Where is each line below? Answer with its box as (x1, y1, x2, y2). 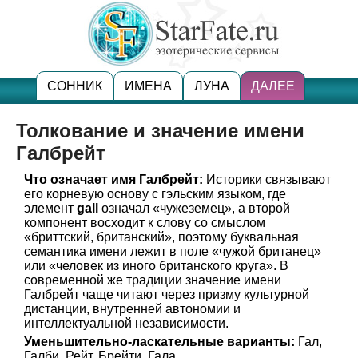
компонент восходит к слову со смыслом (24, 216, 265, 229)
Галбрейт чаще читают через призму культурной (24, 288, 309, 301)
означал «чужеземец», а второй (98, 201, 290, 215)
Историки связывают (203, 173, 331, 186)
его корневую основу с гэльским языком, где (24, 187, 286, 201)
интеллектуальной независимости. (24, 316, 229, 330)
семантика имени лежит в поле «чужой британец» (24, 245, 321, 258)
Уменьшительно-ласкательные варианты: (24, 335, 295, 348)
